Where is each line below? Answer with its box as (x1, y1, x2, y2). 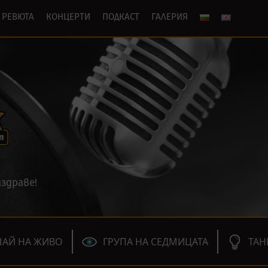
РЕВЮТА (2, 11, 34, 22)
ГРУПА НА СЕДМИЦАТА (103, 235, 208, 248)
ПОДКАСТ (102, 11, 139, 22)
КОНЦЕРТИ (46, 11, 90, 22)
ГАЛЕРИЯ (151, 11, 188, 22)
